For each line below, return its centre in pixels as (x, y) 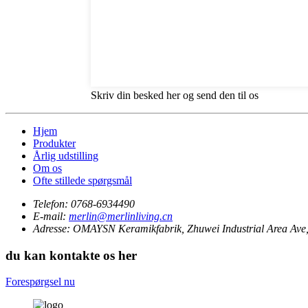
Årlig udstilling (66, 156)
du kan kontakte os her (71, 255)
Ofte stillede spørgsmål (82, 180)
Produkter (54, 143)
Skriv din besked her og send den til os (175, 95)
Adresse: (52, 229)
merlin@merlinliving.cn (121, 216)
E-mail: (49, 216)
